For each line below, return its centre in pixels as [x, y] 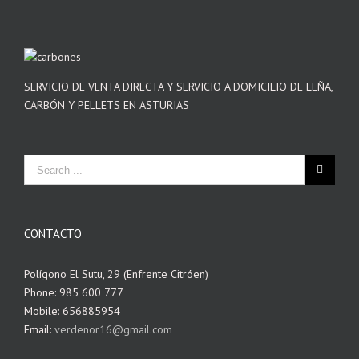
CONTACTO [53, 234]
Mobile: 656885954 [72, 311]
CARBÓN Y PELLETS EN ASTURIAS [107, 105]
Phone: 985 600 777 [74, 293]
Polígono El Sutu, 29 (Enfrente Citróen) [116, 274]
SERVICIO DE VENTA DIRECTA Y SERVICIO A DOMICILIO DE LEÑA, [178, 87]
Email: [39, 330]
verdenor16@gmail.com [113, 330]
